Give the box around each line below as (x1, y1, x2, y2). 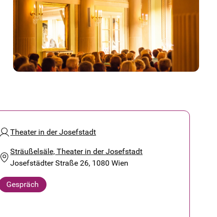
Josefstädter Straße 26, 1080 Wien (10, 158, 129, 168)
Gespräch (6, 180, 39, 189)
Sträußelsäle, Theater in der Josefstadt (10, 147, 143, 156)
